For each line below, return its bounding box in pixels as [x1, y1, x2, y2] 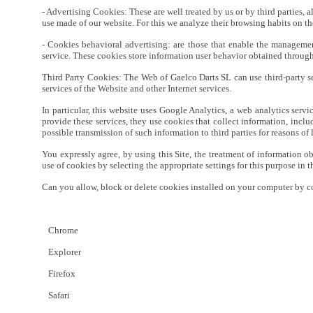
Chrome [42, 225, 78, 235]
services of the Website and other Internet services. [42, 83, 231, 94]
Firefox [42, 268, 75, 279]
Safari [42, 290, 70, 300]
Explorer [42, 247, 81, 257]
